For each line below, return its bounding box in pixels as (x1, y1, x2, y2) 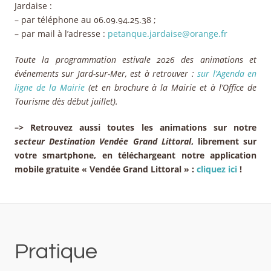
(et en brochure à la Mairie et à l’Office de (84, 82, 257, 94)
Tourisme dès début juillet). (15, 96, 118, 108)
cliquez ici (197, 163, 237, 175)
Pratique (15, 240, 97, 264)
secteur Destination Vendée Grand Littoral (15, 135, 191, 148)
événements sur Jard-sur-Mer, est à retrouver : (15, 68, 198, 80)
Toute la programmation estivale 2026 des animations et (15, 54, 256, 66)
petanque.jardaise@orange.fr (108, 28, 227, 40)
